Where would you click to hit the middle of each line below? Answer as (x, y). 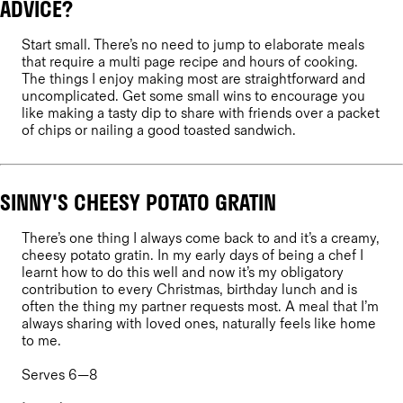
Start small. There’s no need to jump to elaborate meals (193, 45)
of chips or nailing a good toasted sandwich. (161, 130)
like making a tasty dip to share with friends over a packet (201, 113)
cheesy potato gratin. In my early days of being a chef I (193, 255)
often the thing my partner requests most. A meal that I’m (200, 307)
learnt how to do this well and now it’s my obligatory (183, 273)
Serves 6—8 (59, 375)
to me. (43, 341)
